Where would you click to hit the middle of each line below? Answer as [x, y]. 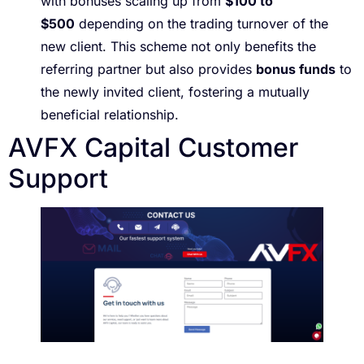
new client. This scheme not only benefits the [178, 47]
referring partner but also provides [148, 69]
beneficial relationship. [110, 115]
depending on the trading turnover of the [201, 24]
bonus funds [296, 69]
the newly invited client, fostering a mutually [175, 92]
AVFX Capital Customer [153, 148]
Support [58, 179]
